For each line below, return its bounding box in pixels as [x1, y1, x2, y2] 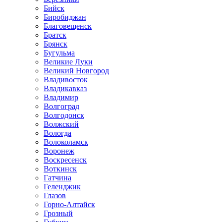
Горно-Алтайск [44, 200, 95, 209]
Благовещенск [44, 22, 92, 30]
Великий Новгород [44, 66, 109, 75]
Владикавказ [44, 84, 87, 93]
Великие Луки [44, 57, 93, 66]
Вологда [44, 129, 71, 137]
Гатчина [44, 173, 71, 182]
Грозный [44, 209, 73, 218]
